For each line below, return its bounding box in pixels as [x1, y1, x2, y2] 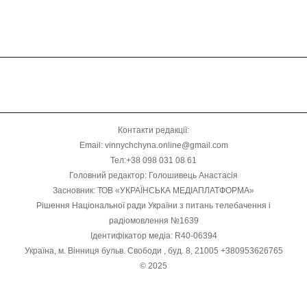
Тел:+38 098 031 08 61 [110, 155, 197, 165]
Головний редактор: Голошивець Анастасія [69, 170, 238, 180]
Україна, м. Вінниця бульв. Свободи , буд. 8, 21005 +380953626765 [24, 245, 283, 256]
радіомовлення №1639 [108, 215, 199, 225]
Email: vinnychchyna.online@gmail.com [79, 140, 228, 150]
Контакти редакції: [118, 125, 189, 135]
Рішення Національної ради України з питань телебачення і [36, 200, 271, 210]
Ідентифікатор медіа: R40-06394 [90, 230, 217, 241]
